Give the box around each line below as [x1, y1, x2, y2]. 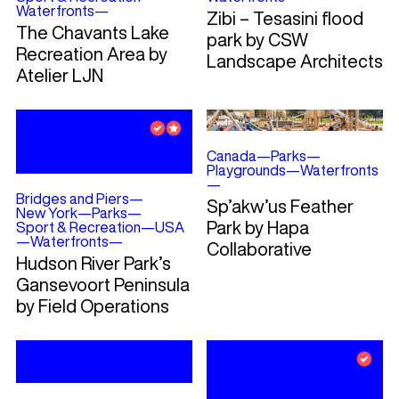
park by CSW [206, 30, 308, 50]
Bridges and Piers [15, 191, 129, 207]
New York [15, 206, 77, 221]
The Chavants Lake [15, 23, 169, 43]
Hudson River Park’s [15, 254, 171, 273]
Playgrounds [206, 163, 286, 178]
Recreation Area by [15, 45, 167, 64]
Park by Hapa [206, 218, 309, 238]
